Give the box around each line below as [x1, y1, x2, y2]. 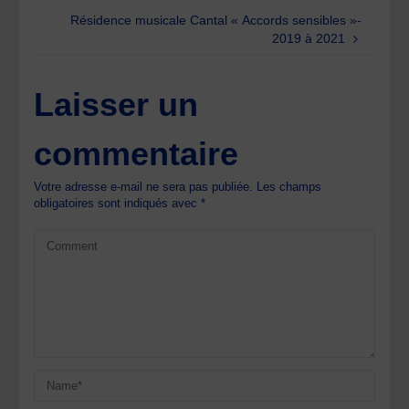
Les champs [257, 180, 322, 194]
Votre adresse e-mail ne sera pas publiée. [34, 180, 254, 194]
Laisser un [34, 86, 199, 124]
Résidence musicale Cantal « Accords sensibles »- [70, 13, 362, 28]
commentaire [34, 135, 239, 173]
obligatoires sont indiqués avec [34, 196, 202, 211]
